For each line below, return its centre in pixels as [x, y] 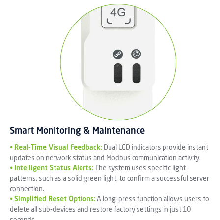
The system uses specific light [140, 168]
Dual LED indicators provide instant [156, 148]
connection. [27, 189]
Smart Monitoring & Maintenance [77, 131]
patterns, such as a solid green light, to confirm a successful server [110, 179]
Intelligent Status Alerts [53, 168]
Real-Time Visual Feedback [57, 148]
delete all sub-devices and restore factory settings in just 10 [100, 209]
